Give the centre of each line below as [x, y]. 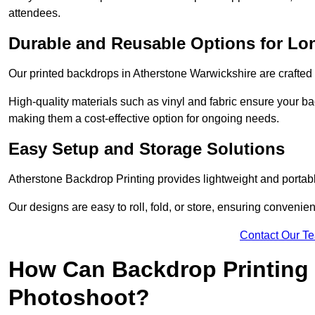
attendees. [34, 13]
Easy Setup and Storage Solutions [147, 149]
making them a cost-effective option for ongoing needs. [144, 119]
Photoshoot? [79, 298]
